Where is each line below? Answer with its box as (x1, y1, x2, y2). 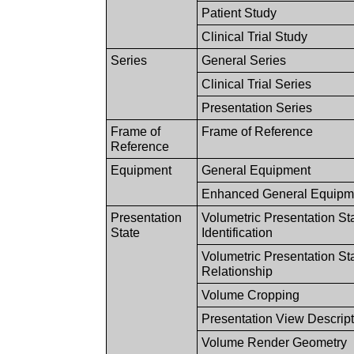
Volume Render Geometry (201, 335, 348, 349)
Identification (201, 225, 273, 239)
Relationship (201, 264, 273, 278)
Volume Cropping (201, 288, 300, 302)
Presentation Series (201, 100, 313, 115)
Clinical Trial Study (201, 29, 308, 43)
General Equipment (201, 163, 311, 177)
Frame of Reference (201, 124, 314, 138)
